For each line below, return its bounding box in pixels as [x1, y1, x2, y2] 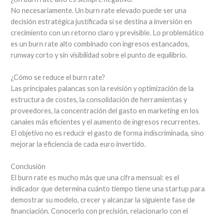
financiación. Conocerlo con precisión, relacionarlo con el [11, 207, 188, 216]
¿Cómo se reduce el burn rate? [11, 73, 106, 82]
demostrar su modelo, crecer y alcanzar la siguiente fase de [11, 196, 196, 204]
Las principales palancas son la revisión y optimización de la [11, 84, 194, 93]
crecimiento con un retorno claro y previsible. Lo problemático [11, 28, 204, 37]
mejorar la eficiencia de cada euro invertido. [11, 140, 146, 149]
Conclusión [11, 162, 46, 171]
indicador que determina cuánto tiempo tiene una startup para [11, 185, 205, 193]
